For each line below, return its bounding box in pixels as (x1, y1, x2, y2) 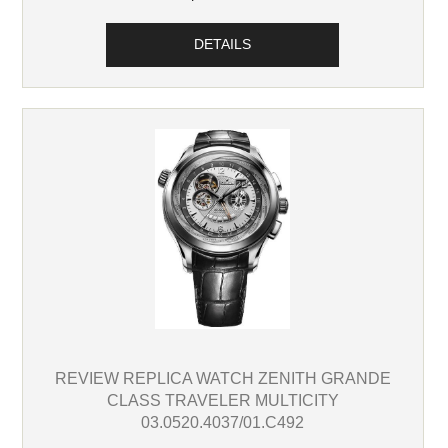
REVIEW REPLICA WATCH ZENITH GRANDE (54, 369, 391, 388)
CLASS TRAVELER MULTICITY (106, 391, 339, 410)
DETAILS (194, 37, 252, 53)
